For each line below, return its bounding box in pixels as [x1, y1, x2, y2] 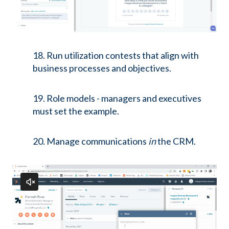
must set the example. [33, 105, 119, 117]
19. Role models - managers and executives [33, 92, 201, 104]
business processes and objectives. [33, 62, 171, 74]
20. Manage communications [33, 135, 148, 147]
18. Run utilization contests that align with [33, 50, 199, 61]
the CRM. [156, 135, 196, 147]
